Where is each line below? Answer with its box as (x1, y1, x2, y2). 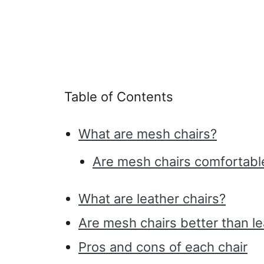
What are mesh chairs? (78, 126, 217, 141)
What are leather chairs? (78, 191, 226, 206)
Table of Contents (64, 89, 173, 104)
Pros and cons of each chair (78, 239, 247, 255)
